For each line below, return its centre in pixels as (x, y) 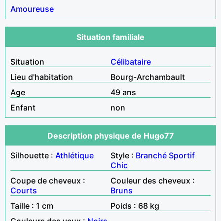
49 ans (123, 92)
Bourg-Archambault (148, 77)
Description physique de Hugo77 (110, 135)
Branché (151, 155)
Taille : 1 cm (32, 205)
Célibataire (131, 61)
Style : (123, 155)
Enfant (23, 107)
